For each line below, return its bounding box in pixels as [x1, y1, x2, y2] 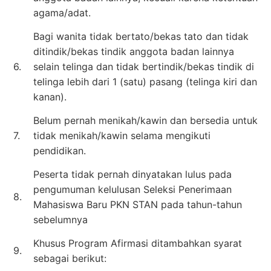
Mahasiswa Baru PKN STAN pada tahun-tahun [33, 198, 242, 211]
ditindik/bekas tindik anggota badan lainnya [33, 45, 234, 57]
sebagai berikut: [33, 252, 106, 264]
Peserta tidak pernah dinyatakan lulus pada [33, 168, 232, 180]
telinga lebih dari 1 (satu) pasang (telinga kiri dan [33, 75, 257, 88]
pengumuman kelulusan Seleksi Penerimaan [33, 183, 232, 195]
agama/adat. [33, 6, 91, 19]
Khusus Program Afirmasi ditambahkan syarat [33, 237, 242, 249]
